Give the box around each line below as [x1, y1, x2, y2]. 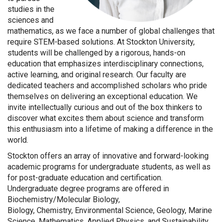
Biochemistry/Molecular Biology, [7, 195, 120, 204]
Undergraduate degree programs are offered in [7, 184, 169, 193]
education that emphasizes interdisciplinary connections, [7, 59, 204, 68]
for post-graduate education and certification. [7, 173, 163, 182]
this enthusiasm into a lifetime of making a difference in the [7, 124, 213, 134]
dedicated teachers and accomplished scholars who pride [7, 81, 207, 90]
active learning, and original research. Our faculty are [7, 70, 186, 79]
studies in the [7, 4, 55, 14]
